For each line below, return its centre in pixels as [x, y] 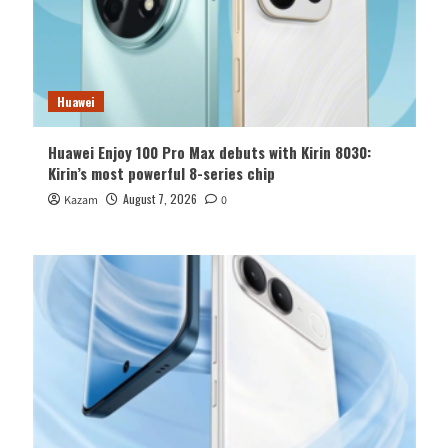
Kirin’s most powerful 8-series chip [161, 173]
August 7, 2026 [159, 199]
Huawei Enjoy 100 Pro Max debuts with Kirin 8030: [209, 152]
